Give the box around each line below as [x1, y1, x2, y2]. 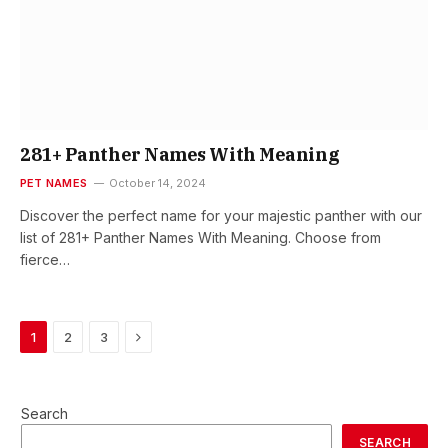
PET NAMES [20, 176, 87, 191]
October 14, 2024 [108, 176, 206, 191]
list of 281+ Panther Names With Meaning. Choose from [20, 229, 381, 247]
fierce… [20, 251, 70, 269]
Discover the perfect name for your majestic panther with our [20, 207, 422, 225]
